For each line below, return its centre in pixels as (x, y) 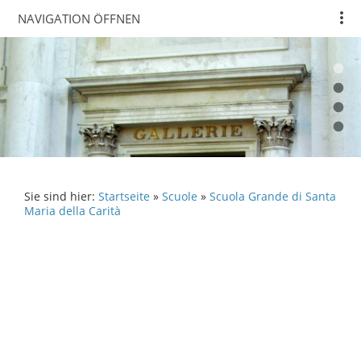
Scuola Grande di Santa (273, 197)
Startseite (124, 197)
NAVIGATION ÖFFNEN (79, 19)
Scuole (180, 197)
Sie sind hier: (61, 197)
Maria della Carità (73, 211)
